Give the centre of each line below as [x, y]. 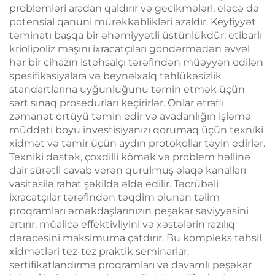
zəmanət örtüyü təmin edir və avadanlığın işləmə [130, 116]
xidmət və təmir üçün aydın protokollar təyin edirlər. [137, 143]
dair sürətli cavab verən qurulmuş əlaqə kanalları [128, 170]
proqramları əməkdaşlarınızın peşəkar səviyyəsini [129, 211]
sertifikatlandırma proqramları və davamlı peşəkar [130, 265]
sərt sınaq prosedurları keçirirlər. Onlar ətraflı [117, 103]
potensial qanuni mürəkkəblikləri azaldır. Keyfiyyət [133, 21]
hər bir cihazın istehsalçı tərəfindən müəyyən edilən [136, 62]
